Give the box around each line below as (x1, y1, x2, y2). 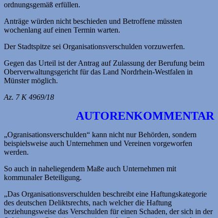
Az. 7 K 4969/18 (4, 93, 54, 102)
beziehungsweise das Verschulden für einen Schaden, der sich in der (4, 207, 213, 216)
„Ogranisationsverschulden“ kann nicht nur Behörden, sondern (4, 130, 197, 139)
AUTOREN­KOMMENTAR (76, 109, 214, 123)
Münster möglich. (4, 76, 58, 85)
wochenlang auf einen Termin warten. (4, 26, 120, 35)
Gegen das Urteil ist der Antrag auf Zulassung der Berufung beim (4, 59, 204, 68)
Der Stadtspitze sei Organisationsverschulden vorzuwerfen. (4, 42, 185, 51)
